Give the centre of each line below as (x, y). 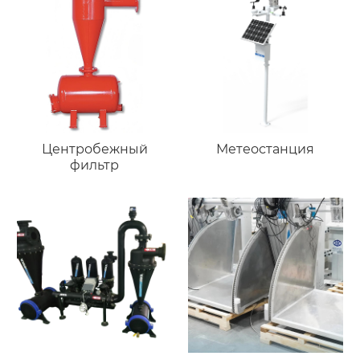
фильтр (95, 166)
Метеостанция (266, 149)
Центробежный (94, 149)
